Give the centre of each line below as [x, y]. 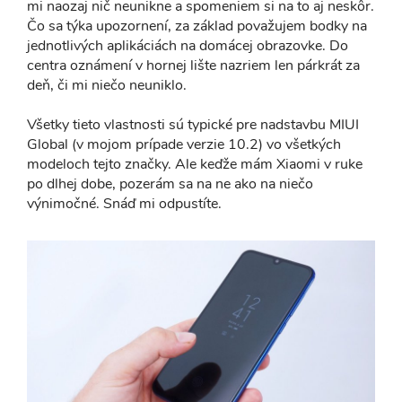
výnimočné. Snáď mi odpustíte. [124, 204]
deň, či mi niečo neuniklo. [107, 85]
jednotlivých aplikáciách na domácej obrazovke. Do [188, 46]
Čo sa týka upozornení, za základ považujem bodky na [197, 26]
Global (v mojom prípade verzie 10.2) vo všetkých [184, 144]
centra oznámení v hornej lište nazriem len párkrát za [193, 66]
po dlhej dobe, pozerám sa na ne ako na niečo [170, 184]
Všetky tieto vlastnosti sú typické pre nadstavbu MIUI [193, 125]
